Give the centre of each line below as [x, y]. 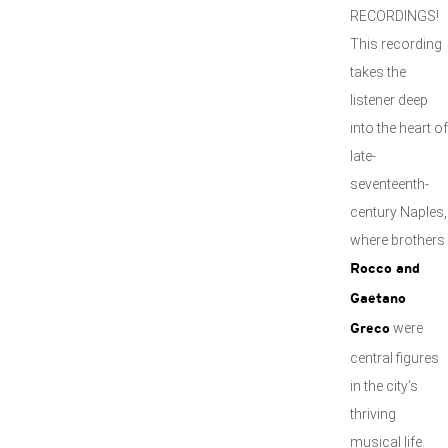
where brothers [397, 240]
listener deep [389, 100]
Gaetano [378, 299]
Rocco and [385, 269]
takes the [378, 72]
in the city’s [384, 386]
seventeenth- [389, 184]
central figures [394, 358]
